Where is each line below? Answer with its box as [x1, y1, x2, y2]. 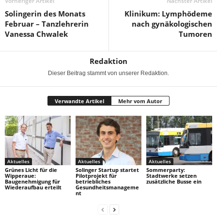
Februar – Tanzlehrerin [5, 19, 89, 29]
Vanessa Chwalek [5, 29, 68, 39]
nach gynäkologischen [132, 19, 212, 29]
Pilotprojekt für [75, 172, 117, 180]
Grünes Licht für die [5, 166, 57, 174]
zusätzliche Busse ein [146, 178, 201, 186]
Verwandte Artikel [55, 97, 104, 105]
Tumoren [179, 29, 212, 39]
